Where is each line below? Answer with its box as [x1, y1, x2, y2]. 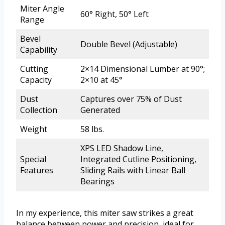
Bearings [80, 176, 115, 187]
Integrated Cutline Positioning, [80, 154, 196, 165]
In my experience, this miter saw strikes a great [16, 207, 193, 219]
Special [20, 154, 46, 165]
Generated [80, 104, 120, 116]
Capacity [20, 74, 52, 86]
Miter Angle [20, 3, 64, 15]
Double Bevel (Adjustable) [80, 39, 177, 50]
